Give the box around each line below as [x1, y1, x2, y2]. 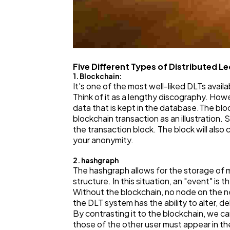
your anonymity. [73, 134, 133, 145]
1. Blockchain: [73, 71, 122, 81]
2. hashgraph [73, 156, 119, 165]
